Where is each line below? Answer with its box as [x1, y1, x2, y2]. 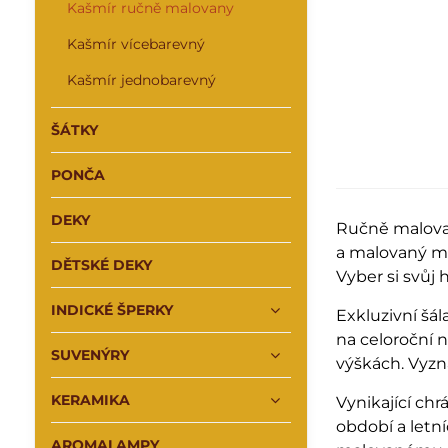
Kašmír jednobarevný [66, 71, 216, 89]
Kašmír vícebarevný [66, 35, 205, 53]
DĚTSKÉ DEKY [50, 256, 152, 274]
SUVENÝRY [50, 346, 129, 364]
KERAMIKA [50, 391, 130, 409]
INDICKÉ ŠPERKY [50, 301, 173, 319]
